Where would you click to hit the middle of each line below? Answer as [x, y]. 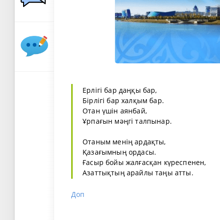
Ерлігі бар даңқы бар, [120, 90]
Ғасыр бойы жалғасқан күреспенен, [144, 163]
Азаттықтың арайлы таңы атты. [138, 173]
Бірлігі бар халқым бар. [123, 101]
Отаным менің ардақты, [124, 142]
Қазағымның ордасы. [120, 152]
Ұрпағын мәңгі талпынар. [127, 121]
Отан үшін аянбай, [115, 111]
